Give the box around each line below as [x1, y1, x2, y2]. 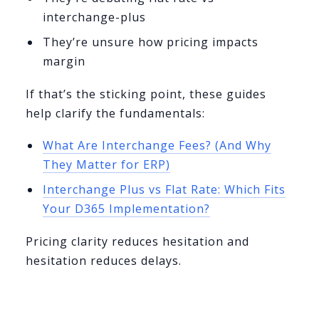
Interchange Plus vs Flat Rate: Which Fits [42, 181, 286, 197]
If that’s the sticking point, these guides [26, 86, 266, 103]
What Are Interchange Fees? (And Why [42, 137, 271, 153]
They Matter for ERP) [42, 156, 170, 172]
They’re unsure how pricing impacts [42, 33, 258, 50]
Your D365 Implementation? [42, 200, 210, 216]
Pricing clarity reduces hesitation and [26, 233, 249, 249]
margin [42, 53, 85, 69]
